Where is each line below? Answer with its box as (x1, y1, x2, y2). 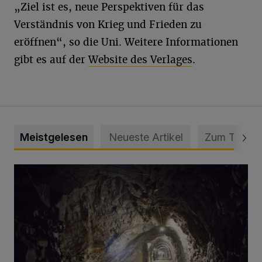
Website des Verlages (88, 53, 192, 66)
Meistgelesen (20, 131, 88, 143)
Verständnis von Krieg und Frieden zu (14, 18, 202, 31)
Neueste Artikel (108, 131, 183, 143)
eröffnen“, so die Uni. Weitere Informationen (14, 36, 238, 49)
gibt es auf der (14, 53, 88, 66)
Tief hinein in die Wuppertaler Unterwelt (13, 165, 178, 177)
